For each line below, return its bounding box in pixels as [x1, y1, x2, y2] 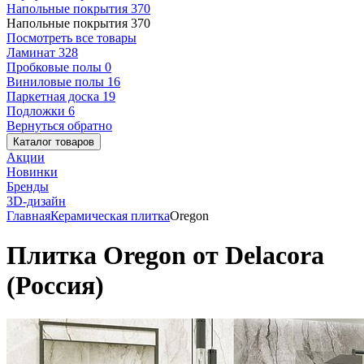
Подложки [6, 104, 68, 118]
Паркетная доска [6, 89, 102, 103]
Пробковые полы [6, 60, 105, 74]
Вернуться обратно [6, 119, 112, 132]
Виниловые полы [6, 75, 107, 89]
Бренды [6, 180, 49, 193]
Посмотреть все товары [6, 31, 136, 45]
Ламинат [6, 45, 58, 59]
